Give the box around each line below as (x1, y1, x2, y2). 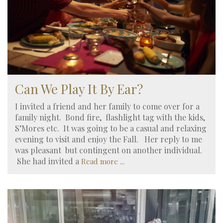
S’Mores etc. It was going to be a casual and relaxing (15, 123, 207, 134)
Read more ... (81, 156, 124, 167)
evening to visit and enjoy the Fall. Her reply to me (15, 134, 202, 145)
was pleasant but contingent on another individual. (15, 145, 202, 156)
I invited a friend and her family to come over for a (15, 101, 200, 112)
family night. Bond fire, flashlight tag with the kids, (15, 112, 205, 123)
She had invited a (15, 156, 81, 167)
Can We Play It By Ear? (15, 80, 143, 98)
